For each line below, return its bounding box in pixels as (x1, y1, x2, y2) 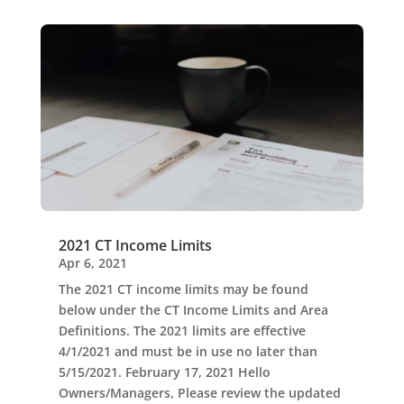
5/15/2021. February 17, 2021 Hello (58, 363, 271, 381)
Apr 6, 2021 (58, 254, 127, 272)
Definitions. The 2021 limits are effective (58, 322, 306, 340)
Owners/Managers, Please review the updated (58, 384, 341, 402)
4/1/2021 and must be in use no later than (58, 343, 317, 361)
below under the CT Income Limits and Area (58, 301, 328, 319)
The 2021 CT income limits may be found (58, 280, 308, 298)
